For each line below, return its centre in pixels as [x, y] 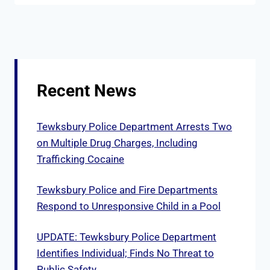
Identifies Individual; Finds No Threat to [125, 253]
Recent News [86, 90]
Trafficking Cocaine [80, 159]
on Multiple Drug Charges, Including [117, 143]
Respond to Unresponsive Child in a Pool [129, 206]
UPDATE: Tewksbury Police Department [127, 237]
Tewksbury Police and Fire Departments [127, 190]
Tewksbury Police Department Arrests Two [134, 127]
